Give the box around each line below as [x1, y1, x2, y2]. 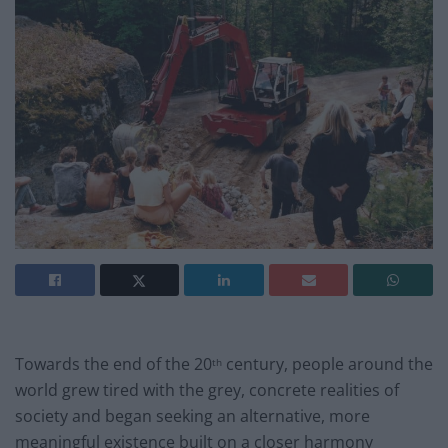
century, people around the [222, 353, 433, 376]
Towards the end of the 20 [15, 353, 212, 376]
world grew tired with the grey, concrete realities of [15, 379, 399, 402]
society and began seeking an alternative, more [15, 405, 370, 428]
